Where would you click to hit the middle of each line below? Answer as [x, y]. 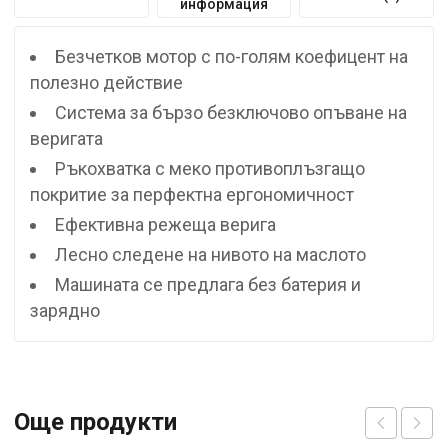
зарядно [65, 310]
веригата [66, 138]
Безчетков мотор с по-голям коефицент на [231, 56]
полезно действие [106, 82]
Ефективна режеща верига [165, 224]
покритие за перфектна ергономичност [192, 194]
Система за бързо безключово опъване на [231, 112]
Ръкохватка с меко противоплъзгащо [210, 168]
